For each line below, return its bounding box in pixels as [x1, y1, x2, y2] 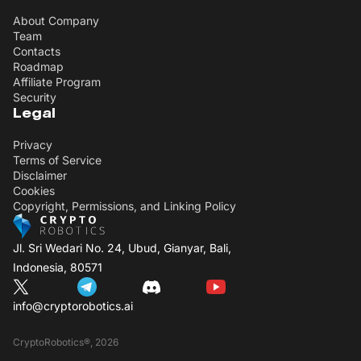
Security [13, 89, 56, 104]
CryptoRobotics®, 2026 [13, 336, 118, 349]
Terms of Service [13, 152, 102, 167]
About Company [13, 13, 99, 27]
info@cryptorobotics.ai [13, 299, 133, 313]
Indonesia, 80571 [13, 260, 102, 275]
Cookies [13, 183, 55, 197]
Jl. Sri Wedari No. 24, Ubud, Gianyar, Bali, [13, 241, 231, 255]
